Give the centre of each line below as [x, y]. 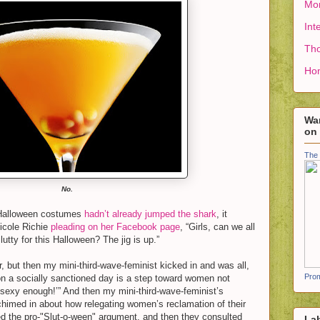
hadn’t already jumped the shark [150, 214]
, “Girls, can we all [217, 227]
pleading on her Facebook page [115, 227]
